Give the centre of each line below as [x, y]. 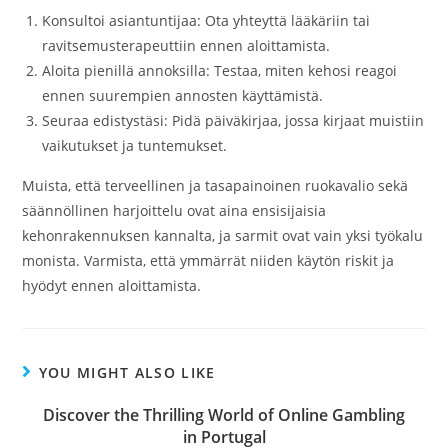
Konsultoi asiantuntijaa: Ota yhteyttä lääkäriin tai [206, 20]
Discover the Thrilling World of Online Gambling [224, 415]
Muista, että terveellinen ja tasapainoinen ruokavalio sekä [215, 185]
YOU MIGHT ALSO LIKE [127, 372]
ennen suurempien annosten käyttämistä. [183, 95]
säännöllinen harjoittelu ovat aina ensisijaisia [174, 210]
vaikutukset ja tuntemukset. [135, 145]
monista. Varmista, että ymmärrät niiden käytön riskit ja [208, 260]
